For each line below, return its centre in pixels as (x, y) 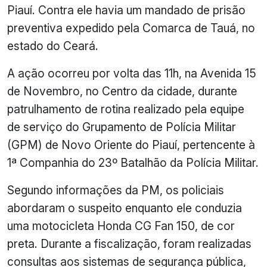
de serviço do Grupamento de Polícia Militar (122, 127)
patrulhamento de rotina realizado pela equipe (126, 109)
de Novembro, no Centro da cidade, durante (122, 91)
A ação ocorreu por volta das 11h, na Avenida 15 (132, 73)
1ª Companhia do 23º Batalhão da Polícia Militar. (133, 163)
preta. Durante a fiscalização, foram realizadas (129, 244)
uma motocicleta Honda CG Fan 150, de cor (121, 226)
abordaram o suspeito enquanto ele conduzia (125, 208)
